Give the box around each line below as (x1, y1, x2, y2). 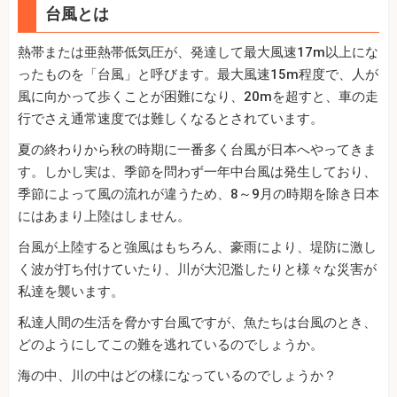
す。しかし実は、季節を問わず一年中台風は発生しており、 (18, 164, 377, 181)
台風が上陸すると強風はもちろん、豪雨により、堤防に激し (18, 239, 377, 256)
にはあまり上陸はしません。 (18, 208, 191, 225)
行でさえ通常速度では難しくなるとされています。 (18, 111, 323, 128)
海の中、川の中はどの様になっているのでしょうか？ (18, 368, 337, 385)
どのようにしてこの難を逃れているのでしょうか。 (18, 337, 323, 354)
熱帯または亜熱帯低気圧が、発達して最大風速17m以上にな (18, 44, 378, 61)
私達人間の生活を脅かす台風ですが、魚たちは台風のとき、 (18, 315, 377, 331)
